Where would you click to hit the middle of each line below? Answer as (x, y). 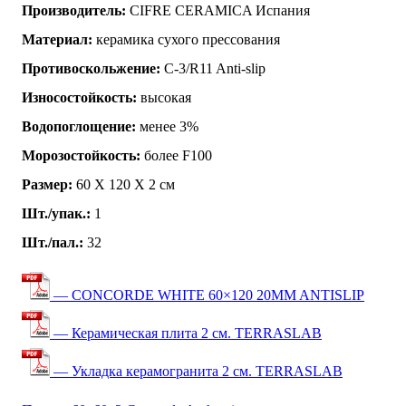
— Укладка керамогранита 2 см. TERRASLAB (196, 371)
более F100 (176, 155)
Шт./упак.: (56, 213)
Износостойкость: (79, 97)
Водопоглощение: (79, 126)
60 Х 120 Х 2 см (124, 184)
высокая (164, 97)
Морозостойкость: (81, 155)
